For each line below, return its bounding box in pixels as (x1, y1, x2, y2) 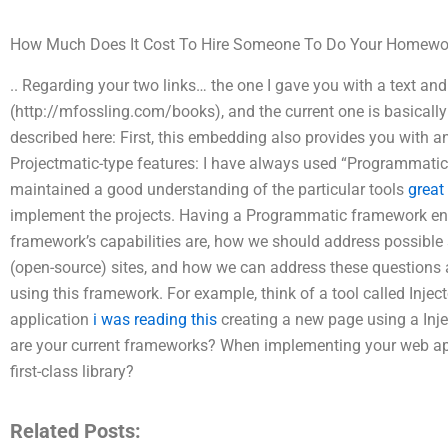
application (10, 310, 93, 330)
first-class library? (10, 362, 134, 382)
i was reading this (93, 310, 217, 330)
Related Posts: (10, 419, 141, 444)
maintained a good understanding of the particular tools (10, 180, 408, 200)
